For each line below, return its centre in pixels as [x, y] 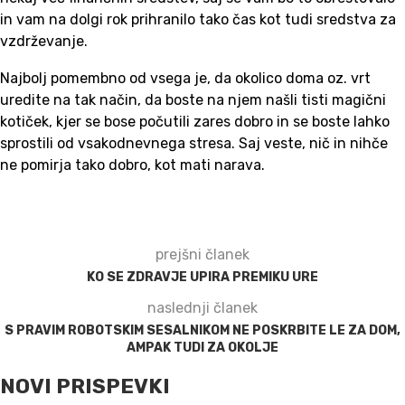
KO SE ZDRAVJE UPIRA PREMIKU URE [202, 277]
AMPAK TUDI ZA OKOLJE [202, 347]
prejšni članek [202, 254]
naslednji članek [202, 307]
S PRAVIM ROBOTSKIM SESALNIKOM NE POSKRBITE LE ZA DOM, [202, 330]
